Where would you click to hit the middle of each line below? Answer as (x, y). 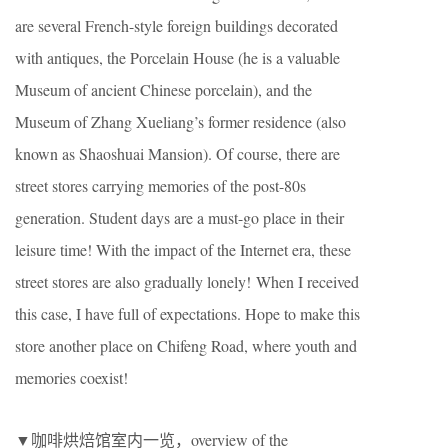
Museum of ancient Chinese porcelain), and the (163, 89)
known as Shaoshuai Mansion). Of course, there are (177, 153)
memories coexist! (71, 377)
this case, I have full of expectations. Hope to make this (187, 313)
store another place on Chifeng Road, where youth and (186, 345)
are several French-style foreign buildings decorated (176, 25)
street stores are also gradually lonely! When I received (187, 281)
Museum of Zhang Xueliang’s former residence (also (180, 121)
